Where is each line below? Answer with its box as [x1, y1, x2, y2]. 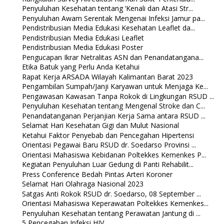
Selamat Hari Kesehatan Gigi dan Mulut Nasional [21, 120, 179, 130]
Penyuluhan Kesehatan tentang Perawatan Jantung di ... [21, 208, 200, 218]
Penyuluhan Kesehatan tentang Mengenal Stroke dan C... [21, 101, 205, 111]
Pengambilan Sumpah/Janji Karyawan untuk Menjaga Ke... [21, 81, 208, 91]
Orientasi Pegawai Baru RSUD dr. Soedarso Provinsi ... [21, 140, 196, 150]
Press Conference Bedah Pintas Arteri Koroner [21, 169, 172, 179]
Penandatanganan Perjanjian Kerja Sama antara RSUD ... [21, 110, 205, 120]
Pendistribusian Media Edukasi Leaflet [21, 32, 144, 42]
